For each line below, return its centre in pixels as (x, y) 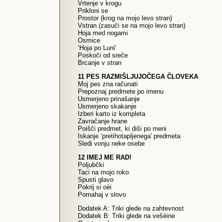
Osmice (89, 40)
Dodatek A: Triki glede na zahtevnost (131, 208)
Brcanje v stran (100, 63)
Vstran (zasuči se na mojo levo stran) (132, 26)
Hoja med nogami (103, 33)
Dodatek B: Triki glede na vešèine (126, 216)
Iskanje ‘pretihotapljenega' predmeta (129, 136)
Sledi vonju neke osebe (111, 143)
